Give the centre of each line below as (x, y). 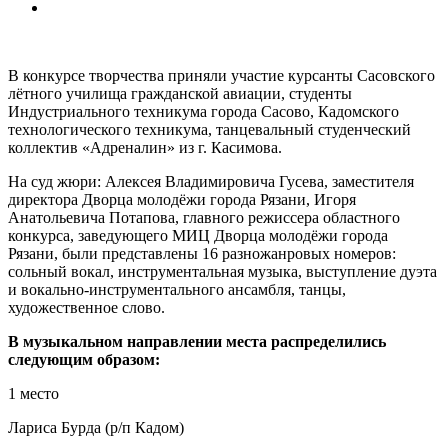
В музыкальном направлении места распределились (197, 341)
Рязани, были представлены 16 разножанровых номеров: (202, 253)
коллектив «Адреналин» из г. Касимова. (145, 147)
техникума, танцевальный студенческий (271, 129)
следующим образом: (84, 359)
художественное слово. (86, 307)
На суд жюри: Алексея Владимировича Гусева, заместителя (211, 181)
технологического (69, 129)
